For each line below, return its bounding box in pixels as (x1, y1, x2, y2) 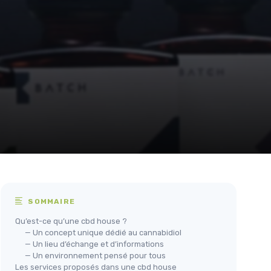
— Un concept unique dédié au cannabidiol (25, 228, 181, 238)
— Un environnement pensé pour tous (25, 251, 166, 261)
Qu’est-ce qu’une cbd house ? (15, 217, 127, 226)
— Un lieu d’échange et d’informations (25, 240, 164, 249)
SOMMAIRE (25, 197, 76, 206)
